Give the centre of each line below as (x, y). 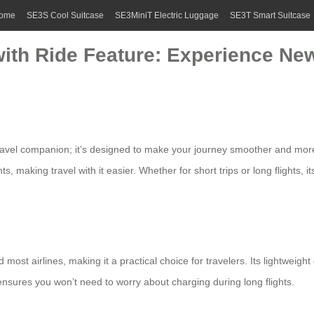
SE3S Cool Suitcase (65, 15)
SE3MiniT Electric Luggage (167, 15)
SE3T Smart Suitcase (270, 15)
